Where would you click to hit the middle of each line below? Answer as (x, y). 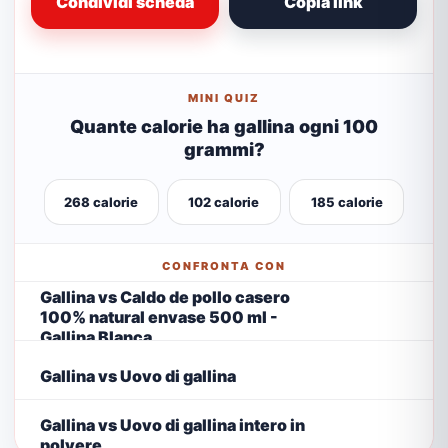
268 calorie (101, 202)
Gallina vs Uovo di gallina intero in (172, 424)
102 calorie (224, 202)
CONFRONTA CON (224, 266)
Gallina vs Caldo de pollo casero (165, 296)
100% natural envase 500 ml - (159, 316)
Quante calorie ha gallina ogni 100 (224, 126)
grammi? (224, 149)
